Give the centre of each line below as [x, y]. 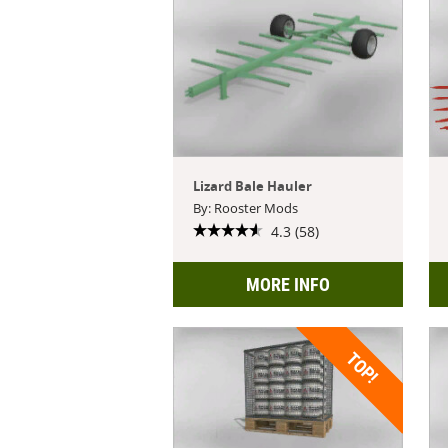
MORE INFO [288, 284]
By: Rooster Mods [246, 207]
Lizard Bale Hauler [253, 185]
